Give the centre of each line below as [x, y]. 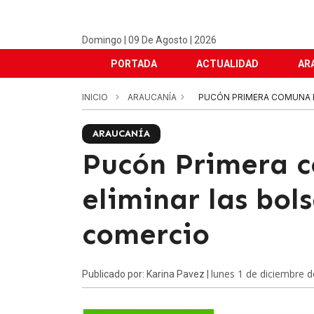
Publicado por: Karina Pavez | [146, 274]
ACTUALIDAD [227, 64]
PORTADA [134, 64]
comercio [146, 234]
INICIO [95, 97]
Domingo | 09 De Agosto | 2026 [149, 40]
